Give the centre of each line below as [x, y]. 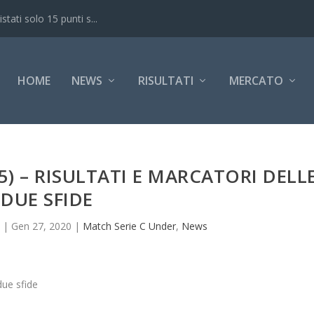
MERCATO [256, 81]
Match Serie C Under [129, 226]
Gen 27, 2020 [41, 226]
